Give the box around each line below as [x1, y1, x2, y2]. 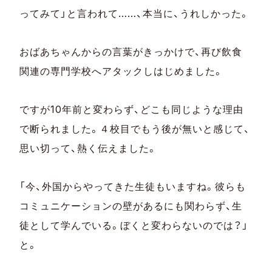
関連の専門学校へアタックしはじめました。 [19, 64, 224, 77]
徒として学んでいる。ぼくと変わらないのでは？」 [19, 219, 249, 231]
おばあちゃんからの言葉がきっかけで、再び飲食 [19, 45, 243, 58]
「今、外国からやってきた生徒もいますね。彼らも [19, 180, 246, 192]
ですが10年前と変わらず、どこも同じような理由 [19, 103, 244, 115]
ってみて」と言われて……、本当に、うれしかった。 [19, 7, 250, 19]
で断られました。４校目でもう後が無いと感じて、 [19, 122, 251, 135]
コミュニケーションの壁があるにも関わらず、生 [19, 199, 243, 212]
